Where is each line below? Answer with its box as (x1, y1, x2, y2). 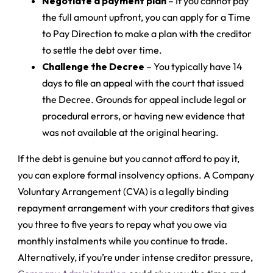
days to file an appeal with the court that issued (42, 76, 244, 89)
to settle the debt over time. (42, 43, 163, 56)
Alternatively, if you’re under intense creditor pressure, (18, 250, 253, 263)
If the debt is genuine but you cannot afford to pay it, (18, 152, 240, 165)
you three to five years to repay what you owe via (18, 218, 227, 230)
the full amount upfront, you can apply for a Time (42, 10, 251, 23)
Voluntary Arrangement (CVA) (18, 185, 149, 197)
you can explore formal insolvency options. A (18, 168, 213, 181)
